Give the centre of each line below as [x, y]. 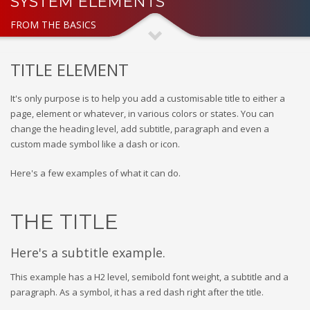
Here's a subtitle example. [88, 252]
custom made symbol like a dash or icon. [95, 144]
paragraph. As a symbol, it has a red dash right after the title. [137, 292]
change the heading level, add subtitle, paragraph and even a [140, 128]
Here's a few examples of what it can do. [95, 173]
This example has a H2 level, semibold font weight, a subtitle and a [149, 276]
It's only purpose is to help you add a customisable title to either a [148, 98]
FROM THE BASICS [53, 24]
